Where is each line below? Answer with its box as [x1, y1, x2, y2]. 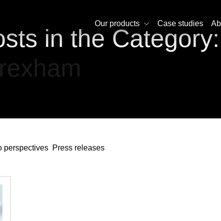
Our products [95, 19, 140, 28]
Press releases [52, 144, 105, 152]
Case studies [157, 19, 203, 28]
